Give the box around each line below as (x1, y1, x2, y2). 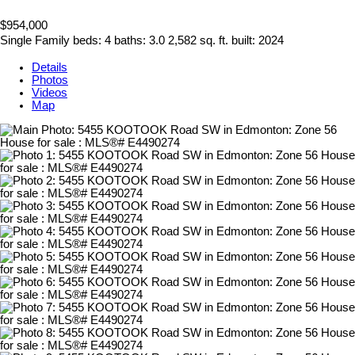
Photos (32, 74, 68, 87)
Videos (32, 86, 67, 100)
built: (231, 34, 258, 48)
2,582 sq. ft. (168, 34, 228, 48)
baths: (114, 34, 149, 48)
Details (32, 61, 67, 74)
